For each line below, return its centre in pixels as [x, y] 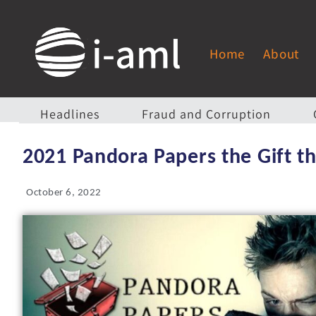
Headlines [70, 114]
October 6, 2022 [64, 193]
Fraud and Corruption [206, 114]
